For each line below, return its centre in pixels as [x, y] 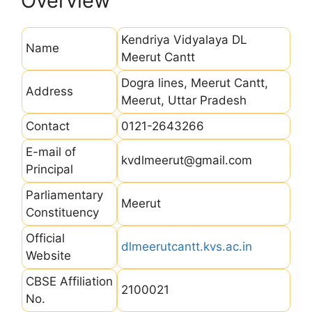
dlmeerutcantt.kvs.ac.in [187, 246]
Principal [49, 169]
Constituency [62, 212]
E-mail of [51, 151]
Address [49, 91]
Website [48, 255]
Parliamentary [64, 195]
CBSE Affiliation [69, 281]
